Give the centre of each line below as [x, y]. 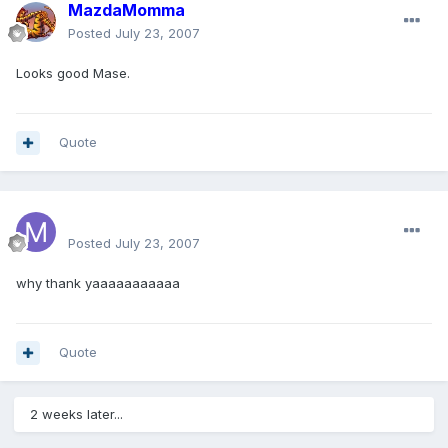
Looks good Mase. [73, 73]
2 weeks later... [76, 414]
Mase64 [100, 220]
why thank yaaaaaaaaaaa [98, 283]
